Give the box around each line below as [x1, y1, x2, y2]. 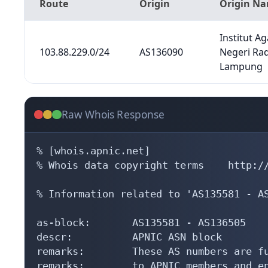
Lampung [219, 60, 263, 74]
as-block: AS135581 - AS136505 [36, 216, 246, 229]
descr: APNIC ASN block [36, 230, 222, 243]
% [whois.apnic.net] [36, 144, 150, 157]
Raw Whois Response [61, 107, 165, 121]
